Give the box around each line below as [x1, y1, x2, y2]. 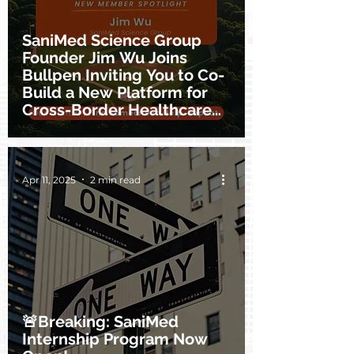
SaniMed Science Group [22, 31, 201, 50]
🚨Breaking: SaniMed [22, 312, 179, 331]
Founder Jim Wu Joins [22, 48, 187, 67]
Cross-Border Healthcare [22, 100, 212, 119]
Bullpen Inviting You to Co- [22, 66, 224, 85]
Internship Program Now [22, 330, 208, 348]
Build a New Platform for [22, 83, 208, 102]
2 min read [90, 173, 141, 186]
